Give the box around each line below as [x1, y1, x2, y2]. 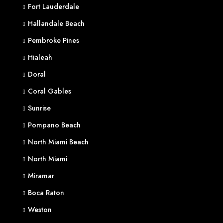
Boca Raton [28, 188, 64, 198]
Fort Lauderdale [28, 1, 79, 11]
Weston [28, 205, 52, 215]
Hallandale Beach [28, 18, 85, 28]
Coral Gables [28, 86, 71, 96]
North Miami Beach [28, 137, 89, 147]
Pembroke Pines [28, 35, 79, 45]
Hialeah [28, 52, 52, 62]
